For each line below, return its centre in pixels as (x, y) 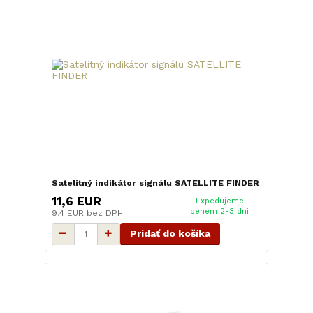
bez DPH (104, 213)
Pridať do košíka (170, 233)
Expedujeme (219, 201)
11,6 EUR (76, 201)
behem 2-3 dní (220, 211)
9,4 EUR (69, 213)
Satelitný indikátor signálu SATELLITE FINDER (155, 183)
